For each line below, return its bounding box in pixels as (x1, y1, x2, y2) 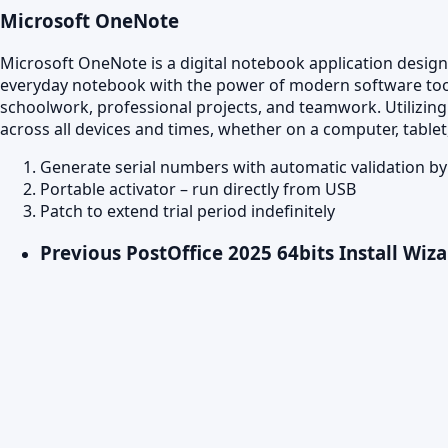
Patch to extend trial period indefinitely (40, 199, 335, 222)
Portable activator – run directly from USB (40, 177, 356, 200)
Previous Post (40, 240, 167, 266)
